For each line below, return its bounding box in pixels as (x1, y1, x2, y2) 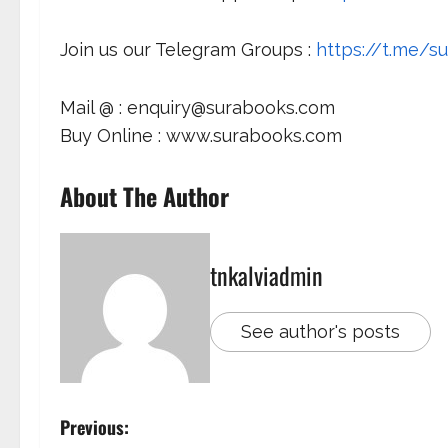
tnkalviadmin (210, 257, 323, 293)
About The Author (60, 178, 229, 214)
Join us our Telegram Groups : (60, 39, 311, 60)
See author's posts (241, 321, 400, 342)
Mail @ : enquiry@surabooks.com (60, 97, 335, 118)
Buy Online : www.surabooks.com (60, 125, 342, 146)
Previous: (60, 414, 129, 440)
